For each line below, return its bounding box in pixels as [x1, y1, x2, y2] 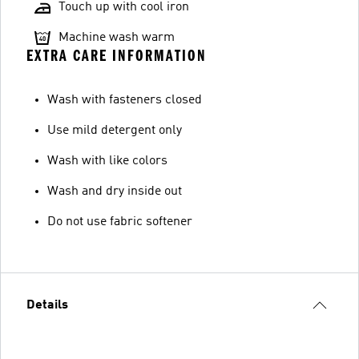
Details [26, 299, 68, 312]
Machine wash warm [58, 31, 175, 44]
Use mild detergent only [47, 124, 182, 137]
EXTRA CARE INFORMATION [26, 46, 207, 65]
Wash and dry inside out [47, 185, 182, 198]
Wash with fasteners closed [47, 94, 202, 107]
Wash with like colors [47, 155, 167, 167]
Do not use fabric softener [47, 216, 192, 228]
